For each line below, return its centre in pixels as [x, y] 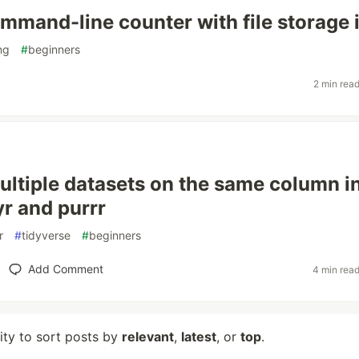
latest [199, 337]
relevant [148, 337]
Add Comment [65, 269]
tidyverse [46, 235]
